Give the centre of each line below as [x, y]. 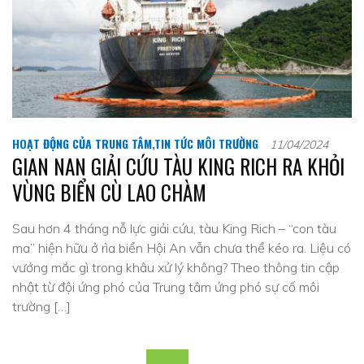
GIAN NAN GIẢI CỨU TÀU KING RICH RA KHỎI [178, 166]
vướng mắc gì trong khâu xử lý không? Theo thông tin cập [176, 267]
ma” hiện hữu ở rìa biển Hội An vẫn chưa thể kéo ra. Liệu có [182, 248]
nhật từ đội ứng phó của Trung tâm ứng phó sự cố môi [166, 287]
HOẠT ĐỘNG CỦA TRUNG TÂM [82, 143]
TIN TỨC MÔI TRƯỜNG [206, 143]
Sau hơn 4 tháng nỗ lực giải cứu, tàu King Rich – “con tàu [174, 228]
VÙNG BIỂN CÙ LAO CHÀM [109, 192]
